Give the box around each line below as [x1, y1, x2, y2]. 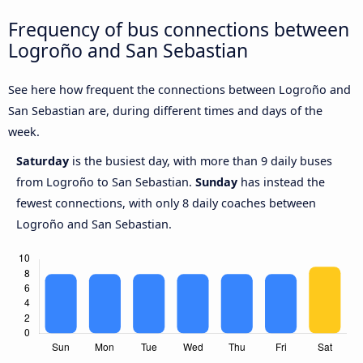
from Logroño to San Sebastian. [16, 174, 195, 190]
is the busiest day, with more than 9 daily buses [72, 153, 332, 169]
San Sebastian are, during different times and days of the [8, 103, 322, 119]
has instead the [237, 174, 325, 190]
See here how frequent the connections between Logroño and [8, 82, 351, 98]
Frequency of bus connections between [8, 15, 349, 42]
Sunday [195, 174, 237, 190]
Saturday [16, 153, 72, 169]
